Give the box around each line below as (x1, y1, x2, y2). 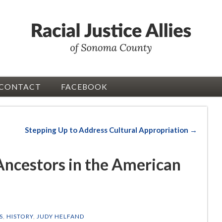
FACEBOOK (60, 82, 108, 92)
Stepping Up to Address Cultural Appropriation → (24, 125, 197, 135)
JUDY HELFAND (36, 213, 84, 221)
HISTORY (6, 213, 33, 221)
